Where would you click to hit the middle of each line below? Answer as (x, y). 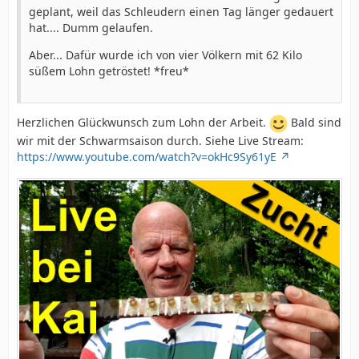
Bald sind (315, 123)
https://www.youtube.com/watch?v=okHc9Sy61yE (147, 156)
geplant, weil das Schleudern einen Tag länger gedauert (181, 11)
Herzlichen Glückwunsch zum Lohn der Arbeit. (143, 123)
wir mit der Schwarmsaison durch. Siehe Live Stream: (160, 140)
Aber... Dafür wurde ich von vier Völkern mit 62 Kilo (165, 54)
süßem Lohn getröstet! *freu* (109, 71)
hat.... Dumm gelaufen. (91, 27)
